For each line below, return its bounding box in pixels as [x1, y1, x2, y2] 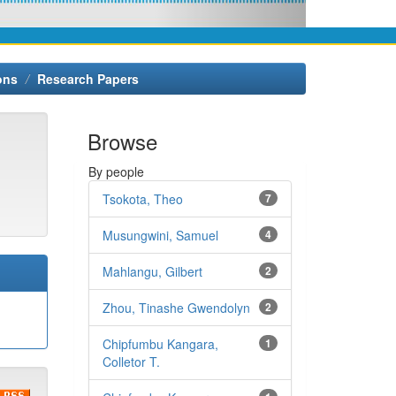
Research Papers [37, 69, 139, 88]
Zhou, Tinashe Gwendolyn [102, 298, 250, 316]
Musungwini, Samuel [102, 225, 218, 244]
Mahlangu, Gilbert [102, 262, 202, 280]
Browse [87, 125, 157, 156]
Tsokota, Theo [102, 189, 183, 208]
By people [88, 162, 144, 180]
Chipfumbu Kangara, [102, 334, 218, 353]
